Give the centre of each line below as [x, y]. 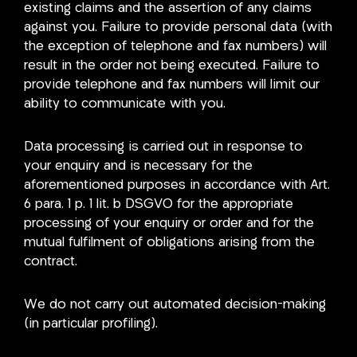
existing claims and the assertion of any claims [168, 8]
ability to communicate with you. [125, 104]
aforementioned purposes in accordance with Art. [177, 185]
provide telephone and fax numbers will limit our [172, 85]
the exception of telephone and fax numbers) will [175, 47]
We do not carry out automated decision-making [175, 304]
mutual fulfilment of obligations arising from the [169, 242]
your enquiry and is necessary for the [138, 166]
